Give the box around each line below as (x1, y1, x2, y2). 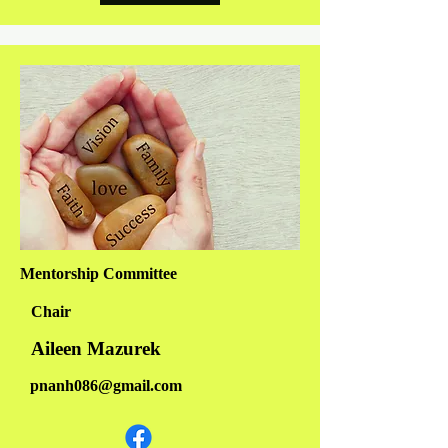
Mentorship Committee (20, 265, 177, 282)
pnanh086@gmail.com (30, 377, 182, 394)
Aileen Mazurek (31, 338, 161, 359)
